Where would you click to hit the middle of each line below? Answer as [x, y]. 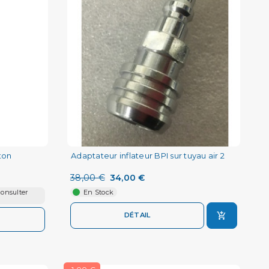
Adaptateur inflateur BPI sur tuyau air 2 [148, 155]
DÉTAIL [137, 215]
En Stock [98, 192]
